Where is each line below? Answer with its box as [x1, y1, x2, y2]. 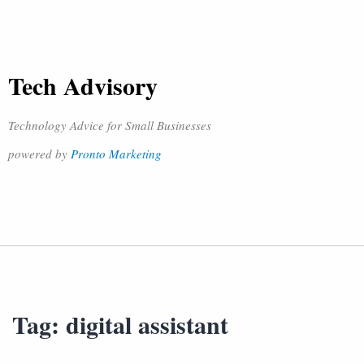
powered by [8, 145, 71, 162]
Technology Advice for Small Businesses [8, 117, 211, 133]
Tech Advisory [8, 67, 158, 103]
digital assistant [66, 306, 228, 342]
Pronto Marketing [71, 145, 162, 162]
